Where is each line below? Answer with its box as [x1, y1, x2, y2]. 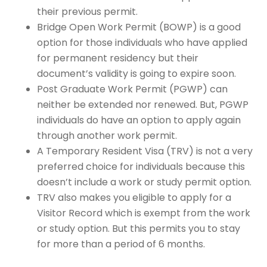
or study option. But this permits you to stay [37, 221, 241, 235]
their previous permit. [37, 4, 138, 18]
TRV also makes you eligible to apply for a [37, 190, 232, 204]
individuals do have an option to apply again [37, 113, 241, 127]
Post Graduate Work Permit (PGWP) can [37, 82, 228, 96]
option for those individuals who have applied [37, 35, 248, 49]
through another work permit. [37, 128, 178, 142]
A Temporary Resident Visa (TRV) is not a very [37, 144, 253, 158]
